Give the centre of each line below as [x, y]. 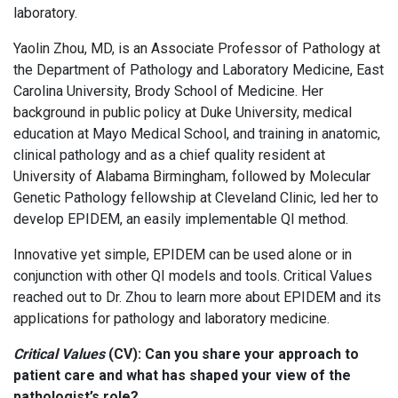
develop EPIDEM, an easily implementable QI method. [184, 219]
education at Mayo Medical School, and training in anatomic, [197, 134]
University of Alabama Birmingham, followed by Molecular [192, 177]
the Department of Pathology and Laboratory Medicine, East [199, 70]
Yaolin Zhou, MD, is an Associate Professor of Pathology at [197, 49]
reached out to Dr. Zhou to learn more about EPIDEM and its [197, 298]
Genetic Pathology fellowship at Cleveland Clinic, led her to [196, 198]
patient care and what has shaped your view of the [182, 376]
